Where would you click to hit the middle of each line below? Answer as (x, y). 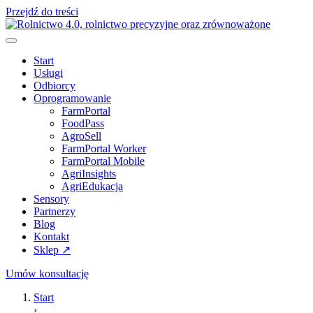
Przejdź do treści (42, 12)
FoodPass (83, 123)
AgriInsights (89, 174)
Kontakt (51, 236)
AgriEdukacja (92, 186)
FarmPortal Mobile (103, 161)
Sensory (51, 199)
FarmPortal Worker (104, 148)
